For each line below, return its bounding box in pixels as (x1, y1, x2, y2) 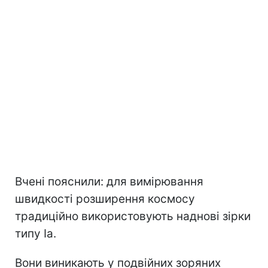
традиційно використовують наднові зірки (15, 209, 251, 223)
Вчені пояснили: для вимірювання (15, 174, 203, 188)
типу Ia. (15, 226, 56, 240)
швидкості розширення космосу (15, 191, 195, 206)
